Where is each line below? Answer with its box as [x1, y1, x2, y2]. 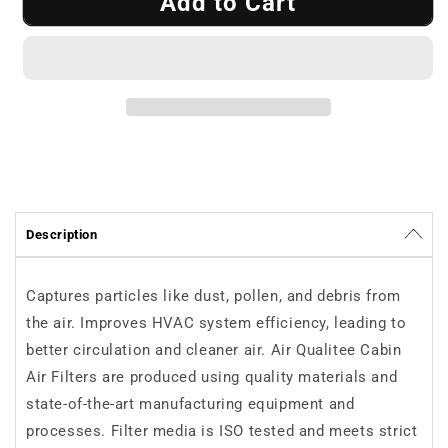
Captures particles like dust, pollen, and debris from [26, 287, 401, 305]
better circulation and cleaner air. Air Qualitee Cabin [26, 341, 402, 359]
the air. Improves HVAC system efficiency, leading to [26, 314, 407, 332]
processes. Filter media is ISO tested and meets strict [26, 422, 418, 440]
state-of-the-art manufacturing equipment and [26, 395, 355, 413]
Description [26, 227, 98, 242]
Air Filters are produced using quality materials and [26, 368, 398, 386]
